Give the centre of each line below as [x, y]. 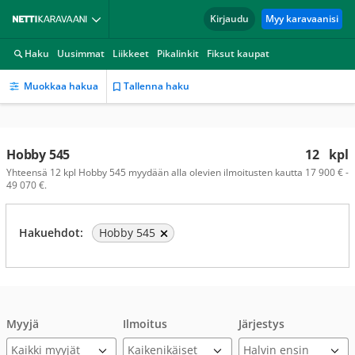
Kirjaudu [229, 19]
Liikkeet [131, 53]
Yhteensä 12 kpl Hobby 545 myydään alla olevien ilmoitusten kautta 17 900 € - [177, 172]
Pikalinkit [178, 53]
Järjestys [262, 324]
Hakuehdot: [51, 233]
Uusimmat [81, 53]
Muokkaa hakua [61, 86]
